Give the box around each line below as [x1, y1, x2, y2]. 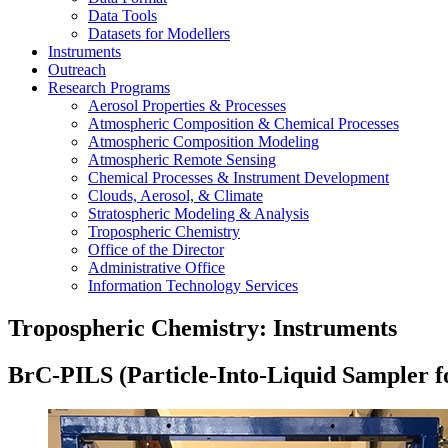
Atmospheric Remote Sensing [88, 151, 276, 168]
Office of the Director [88, 241, 224, 258]
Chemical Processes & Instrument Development [88, 169, 389, 186]
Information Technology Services [88, 277, 298, 294]
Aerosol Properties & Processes [88, 97, 286, 114]
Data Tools [88, 7, 157, 24]
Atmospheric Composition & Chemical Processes [88, 115, 399, 132]
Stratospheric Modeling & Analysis [88, 205, 309, 222]
